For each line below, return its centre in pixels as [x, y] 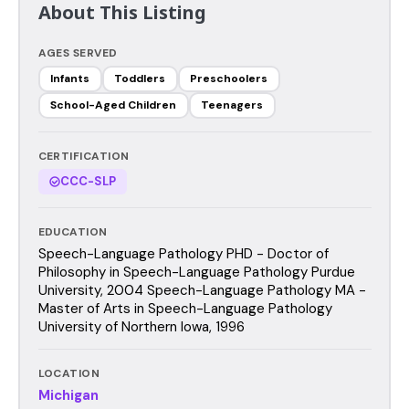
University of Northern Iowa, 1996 [141, 326]
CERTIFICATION [84, 156]
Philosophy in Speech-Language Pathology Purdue [196, 272]
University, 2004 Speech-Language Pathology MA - [202, 290]
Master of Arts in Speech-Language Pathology [185, 308]
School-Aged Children [113, 105]
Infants [70, 79]
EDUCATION [73, 231]
